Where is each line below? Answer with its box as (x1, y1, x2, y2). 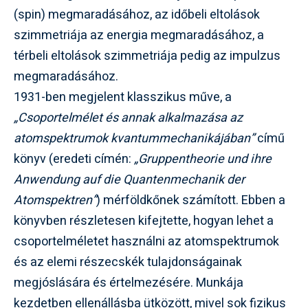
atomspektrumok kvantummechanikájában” (14, 129, 254, 148)
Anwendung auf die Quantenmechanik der (14, 170, 245, 189)
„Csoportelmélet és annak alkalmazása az (14, 109, 243, 127)
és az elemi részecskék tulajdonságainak (14, 253, 242, 272)
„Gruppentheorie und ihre (134, 150, 272, 168)
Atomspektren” (14, 191, 96, 210)
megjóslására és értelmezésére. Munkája (14, 274, 243, 292)
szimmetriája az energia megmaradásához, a (14, 26, 264, 45)
